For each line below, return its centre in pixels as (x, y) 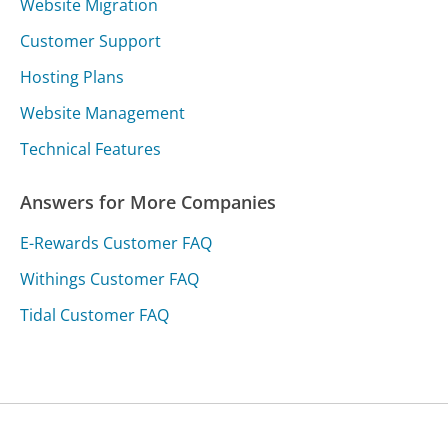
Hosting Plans (72, 77)
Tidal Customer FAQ (95, 315)
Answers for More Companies (148, 202)
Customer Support (91, 41)
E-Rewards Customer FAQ (116, 243)
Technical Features (91, 149)
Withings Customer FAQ (110, 279)
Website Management (103, 113)
